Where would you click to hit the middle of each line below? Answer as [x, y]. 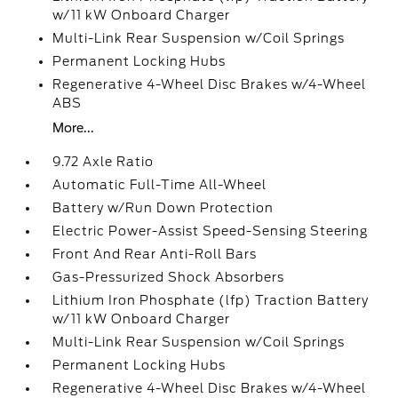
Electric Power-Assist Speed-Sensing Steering [211, 231]
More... [74, 128]
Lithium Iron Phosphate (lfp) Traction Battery [211, 300]
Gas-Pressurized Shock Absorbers [169, 277]
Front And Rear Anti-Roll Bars [155, 254]
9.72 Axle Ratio [103, 162]
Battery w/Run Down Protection [163, 208]
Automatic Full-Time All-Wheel [160, 185]
